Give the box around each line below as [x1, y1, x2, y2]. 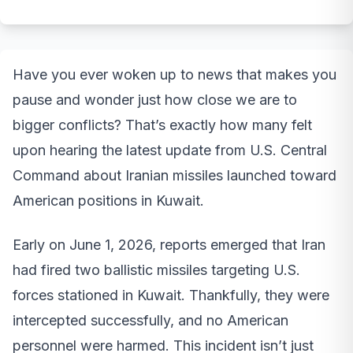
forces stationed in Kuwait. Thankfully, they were [13, 286, 329, 303]
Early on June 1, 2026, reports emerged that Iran [13, 236, 325, 253]
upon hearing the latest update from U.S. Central [13, 141, 327, 158]
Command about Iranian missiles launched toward [13, 166, 336, 184]
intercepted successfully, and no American [13, 311, 288, 329]
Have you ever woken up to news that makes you [13, 65, 336, 83]
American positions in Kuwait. [13, 191, 204, 209]
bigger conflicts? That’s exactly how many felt [13, 116, 312, 133]
